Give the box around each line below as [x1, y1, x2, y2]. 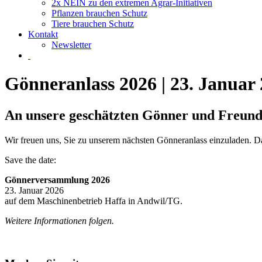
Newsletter [51, 40, 91, 50]
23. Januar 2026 [5, 185, 64, 195]
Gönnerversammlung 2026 [5, 174, 110, 185]
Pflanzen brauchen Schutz [51, 8, 147, 18]
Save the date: [5, 154, 56, 165]
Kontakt [28, 29, 58, 39]
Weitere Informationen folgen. [5, 215, 114, 226]
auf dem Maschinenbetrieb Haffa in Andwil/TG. [5, 195, 182, 206]
